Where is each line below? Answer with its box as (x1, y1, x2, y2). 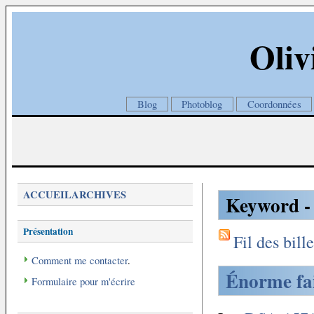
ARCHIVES (71, 186, 126, 202)
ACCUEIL (23, 186, 71, 202)
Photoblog (182, 97, 223, 111)
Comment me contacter (32, 254, 128, 268)
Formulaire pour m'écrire (32, 275, 135, 289)
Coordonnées (247, 97, 301, 111)
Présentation (23, 224, 73, 238)
